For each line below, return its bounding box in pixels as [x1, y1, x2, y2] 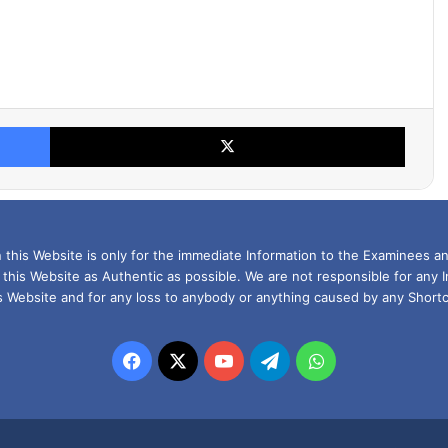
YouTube [232, 349, 305, 370]
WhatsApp [322, 349, 411, 370]
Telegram [278, 349, 357, 370]
